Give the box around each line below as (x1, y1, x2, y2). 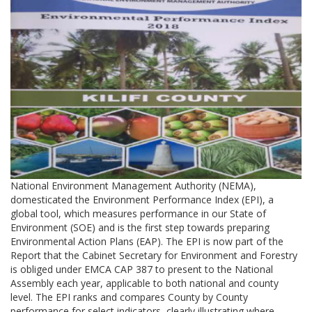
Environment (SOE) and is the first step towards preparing (10, 221, 270, 235)
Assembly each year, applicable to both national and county (10, 276, 279, 290)
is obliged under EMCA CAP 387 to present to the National (10, 263, 273, 276)
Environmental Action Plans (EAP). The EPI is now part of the (10, 235, 283, 249)
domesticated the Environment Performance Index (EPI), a (10, 193, 274, 207)
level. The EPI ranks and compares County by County (10, 290, 248, 304)
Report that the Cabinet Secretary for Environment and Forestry (10, 249, 297, 263)
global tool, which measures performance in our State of (10, 207, 266, 221)
